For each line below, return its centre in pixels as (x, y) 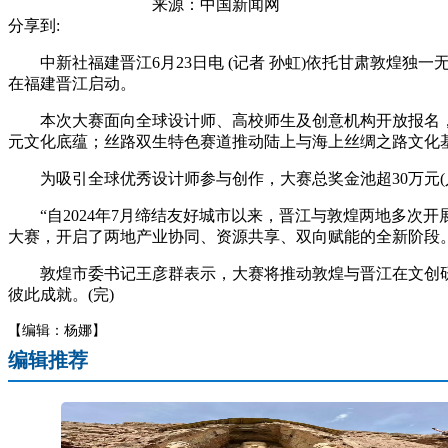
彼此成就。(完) (61, 294)
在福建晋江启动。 (72, 83)
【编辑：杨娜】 (57, 330)
